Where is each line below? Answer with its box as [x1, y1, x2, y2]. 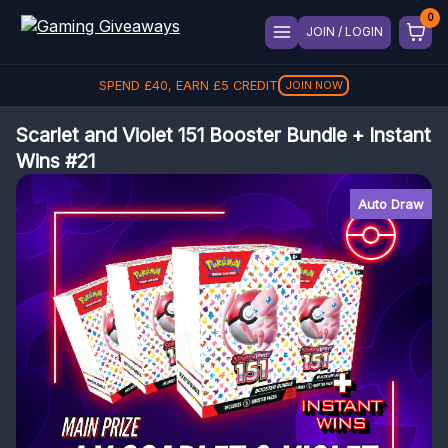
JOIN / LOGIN [306, 24, 383, 39]
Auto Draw [358, 196, 424, 213]
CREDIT [228, 78, 278, 93]
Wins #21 [16, 149, 95, 173]
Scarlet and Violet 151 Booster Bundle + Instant [16, 123, 431, 147]
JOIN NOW [284, 78, 343, 92]
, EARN [167, 78, 213, 93]
